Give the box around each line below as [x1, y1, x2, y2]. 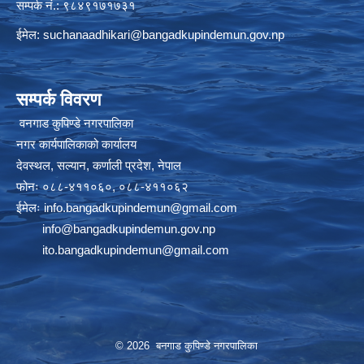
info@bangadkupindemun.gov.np [42, 221, 215, 236]
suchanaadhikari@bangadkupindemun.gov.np [43, 27, 284, 41]
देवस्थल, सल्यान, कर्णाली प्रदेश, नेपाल [16, 158, 181, 172]
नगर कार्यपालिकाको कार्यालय [16, 136, 136, 151]
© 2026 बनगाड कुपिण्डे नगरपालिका [115, 339, 258, 352]
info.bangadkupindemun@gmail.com [44, 200, 237, 214]
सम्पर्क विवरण [16, 89, 101, 110]
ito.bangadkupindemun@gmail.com [42, 242, 229, 257]
